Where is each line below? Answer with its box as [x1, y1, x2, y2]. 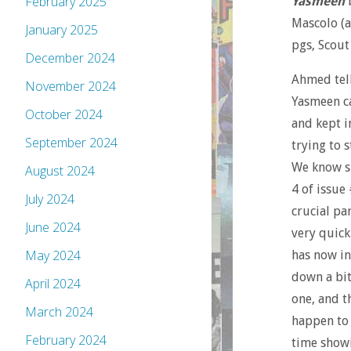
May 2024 [25, 247, 81, 265]
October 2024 [25, 106, 103, 124]
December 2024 [25, 49, 115, 67]
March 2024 [25, 303, 93, 321]
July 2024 [25, 190, 74, 208]
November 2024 [25, 78, 116, 96]
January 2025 [25, 21, 98, 39]
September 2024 [25, 134, 118, 152]
